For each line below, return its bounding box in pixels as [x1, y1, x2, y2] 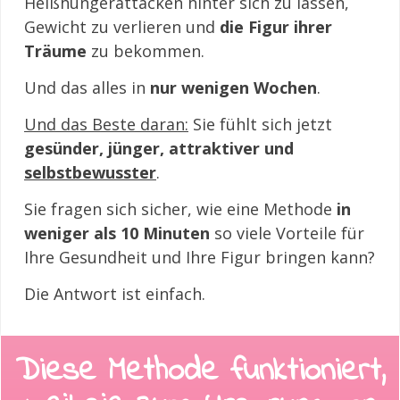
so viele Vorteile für [210, 222, 364, 244]
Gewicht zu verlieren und [24, 16, 220, 37]
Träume [24, 40, 87, 62]
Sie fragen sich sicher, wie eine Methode [24, 198, 337, 220]
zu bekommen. [87, 40, 209, 62]
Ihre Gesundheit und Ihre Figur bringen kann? [24, 246, 375, 268]
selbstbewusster [24, 162, 156, 183]
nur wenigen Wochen [150, 77, 317, 98]
